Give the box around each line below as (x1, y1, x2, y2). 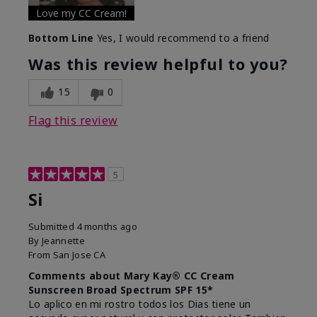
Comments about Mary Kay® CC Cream (28, 269, 235, 283)
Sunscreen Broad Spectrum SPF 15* (28, 283, 214, 297)
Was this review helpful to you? (28, 54, 288, 75)
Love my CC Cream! (36, 6, 127, 21)
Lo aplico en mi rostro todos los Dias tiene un (28, 297, 251, 311)
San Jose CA (52, 248, 106, 262)
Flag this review (28, 113, 118, 129)
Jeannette (41, 234, 85, 248)
